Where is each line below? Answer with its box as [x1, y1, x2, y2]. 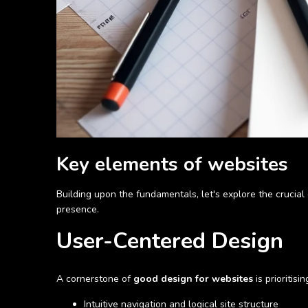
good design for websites [133, 272, 253, 286]
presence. [56, 203, 100, 217]
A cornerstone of [56, 272, 133, 286]
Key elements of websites [56, 151, 289, 178]
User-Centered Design [56, 226, 283, 256]
